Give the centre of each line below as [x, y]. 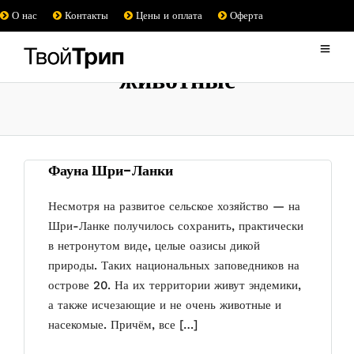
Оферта [245, 15]
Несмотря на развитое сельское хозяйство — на [174, 206]
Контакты [85, 15]
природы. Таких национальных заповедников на [174, 265]
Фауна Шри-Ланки [111, 170]
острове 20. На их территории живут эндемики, [175, 285]
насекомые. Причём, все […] [123, 324]
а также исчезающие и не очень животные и [165, 305]
